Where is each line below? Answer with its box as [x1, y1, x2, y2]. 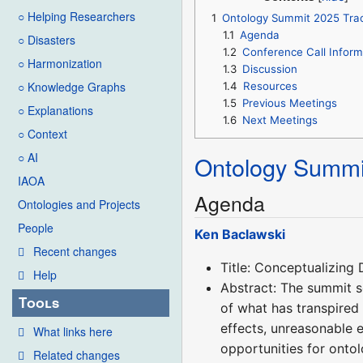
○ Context [18, 126, 67, 143]
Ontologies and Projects [18, 196, 140, 213]
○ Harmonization [18, 55, 102, 72]
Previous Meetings [241, 96, 337, 109]
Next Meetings [241, 113, 318, 126]
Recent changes [33, 243, 117, 260]
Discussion [241, 62, 297, 75]
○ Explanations [18, 102, 93, 119]
